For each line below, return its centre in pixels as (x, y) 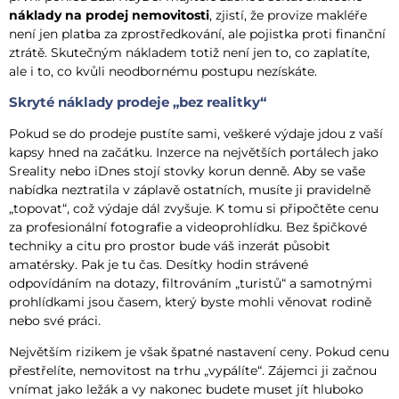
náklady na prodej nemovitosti (109, 16)
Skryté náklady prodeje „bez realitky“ (138, 102)
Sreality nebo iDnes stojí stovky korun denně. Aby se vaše (187, 171)
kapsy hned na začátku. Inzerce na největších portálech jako (194, 152)
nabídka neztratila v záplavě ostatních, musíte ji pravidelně (190, 189)
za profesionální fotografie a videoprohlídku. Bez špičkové (188, 227)
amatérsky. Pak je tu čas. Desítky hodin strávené (159, 264)
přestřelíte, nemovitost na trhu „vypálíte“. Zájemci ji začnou (193, 370)
